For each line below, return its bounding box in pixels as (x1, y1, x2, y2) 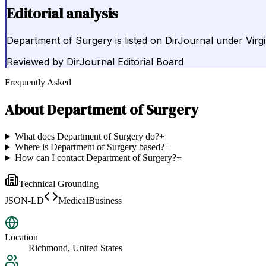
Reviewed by (7, 56, 64, 68)
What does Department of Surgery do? (14, 131, 159, 142)
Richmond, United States (28, 243, 122, 254)
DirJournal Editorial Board (66, 56, 183, 68)
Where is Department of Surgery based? (14, 142, 164, 153)
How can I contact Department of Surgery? (14, 153, 176, 163)
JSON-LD (5, 195, 44, 206)
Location (5, 232, 38, 243)
